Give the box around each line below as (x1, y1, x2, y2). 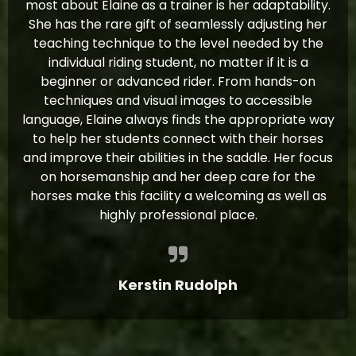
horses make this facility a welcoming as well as (29, 187, 327, 206)
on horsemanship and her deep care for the (41, 168, 315, 187)
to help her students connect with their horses (33, 130, 323, 149)
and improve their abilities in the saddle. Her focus (23, 149, 333, 168)
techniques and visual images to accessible (44, 91, 312, 110)
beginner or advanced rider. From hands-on (41, 72, 315, 91)
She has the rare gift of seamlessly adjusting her (29, 15, 327, 34)
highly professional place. (99, 206, 257, 225)
